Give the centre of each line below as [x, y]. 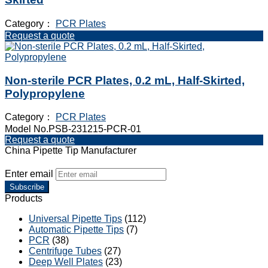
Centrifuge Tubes [65, 251]
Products [24, 199]
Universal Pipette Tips [75, 219]
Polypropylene [45, 93]
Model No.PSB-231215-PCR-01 [73, 129]
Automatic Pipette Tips [76, 230]
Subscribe [27, 187]
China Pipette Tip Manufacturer [71, 151]
